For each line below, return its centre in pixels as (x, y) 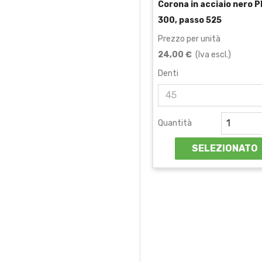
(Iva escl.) (211, 54)
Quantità (175, 123)
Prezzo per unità (189, 39)
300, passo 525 (190, 20)
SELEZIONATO (225, 148)
